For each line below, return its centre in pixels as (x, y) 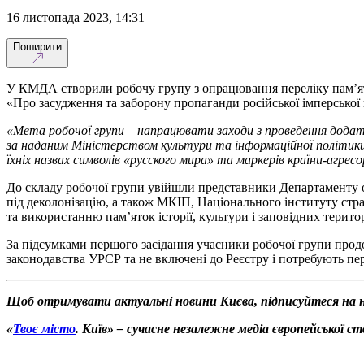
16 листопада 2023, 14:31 (79, 17)
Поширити (37, 46)
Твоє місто (44, 328)
